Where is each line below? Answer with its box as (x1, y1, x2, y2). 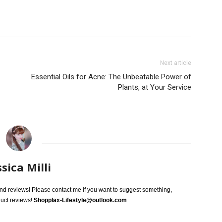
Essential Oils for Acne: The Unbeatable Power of (31, 72, 191, 81)
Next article (160, 59, 191, 66)
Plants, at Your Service (118, 83, 191, 92)
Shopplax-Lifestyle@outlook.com (34, 197, 127, 204)
